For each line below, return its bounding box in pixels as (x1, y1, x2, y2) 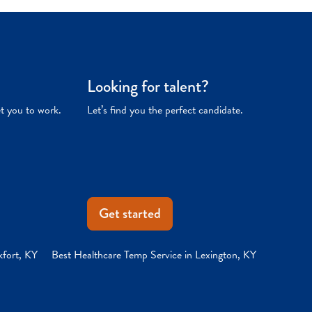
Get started (99, 203, 162, 224)
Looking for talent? (87, 73, 210, 98)
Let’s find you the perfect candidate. (87, 101, 244, 118)
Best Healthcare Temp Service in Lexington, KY (52, 246, 256, 263)
